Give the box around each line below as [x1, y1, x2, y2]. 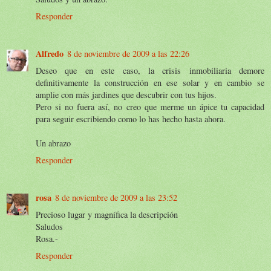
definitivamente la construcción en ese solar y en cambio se [36, 76, 264, 88]
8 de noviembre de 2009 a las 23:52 [55, 191, 177, 203]
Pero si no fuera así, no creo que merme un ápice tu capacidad [36, 100, 264, 113]
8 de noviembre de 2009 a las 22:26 [67, 47, 189, 59]
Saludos [36, 220, 63, 232]
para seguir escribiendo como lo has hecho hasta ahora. [36, 113, 226, 125]
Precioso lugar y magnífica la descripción [36, 208, 178, 220]
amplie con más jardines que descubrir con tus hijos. [36, 88, 217, 100]
